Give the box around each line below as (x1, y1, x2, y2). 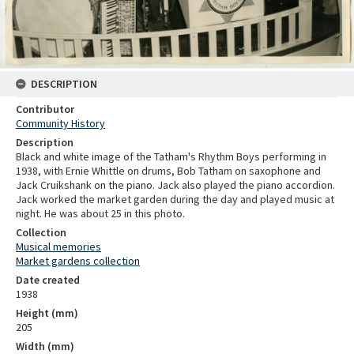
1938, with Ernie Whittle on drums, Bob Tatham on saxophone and (16, 164, 321, 179)
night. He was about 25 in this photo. (16, 206, 185, 221)
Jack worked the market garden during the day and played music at (16, 192, 334, 207)
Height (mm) (16, 306, 78, 321)
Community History (16, 116, 105, 131)
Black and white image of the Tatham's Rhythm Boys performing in (16, 149, 326, 164)
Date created (16, 273, 80, 288)
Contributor (16, 102, 74, 117)
